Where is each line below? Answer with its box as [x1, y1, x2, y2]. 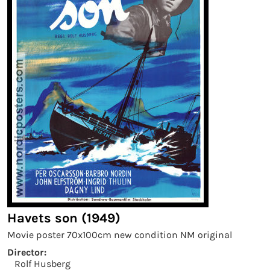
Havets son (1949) [7, 210, 121, 226]
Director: [7, 246, 46, 258]
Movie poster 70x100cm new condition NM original [7, 229, 232, 240]
